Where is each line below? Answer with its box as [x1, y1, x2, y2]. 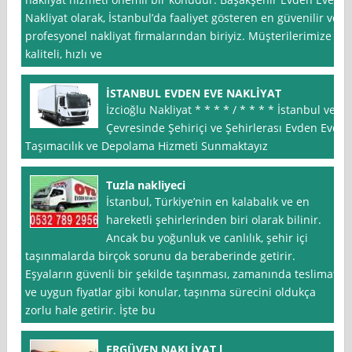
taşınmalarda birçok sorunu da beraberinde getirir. [25, 248, 296, 264]
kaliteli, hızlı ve [25, 46, 103, 62]
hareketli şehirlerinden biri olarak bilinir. [106, 212, 322, 228]
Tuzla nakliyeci [106, 178, 186, 193]
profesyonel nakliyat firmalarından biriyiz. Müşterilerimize [25, 28, 332, 44]
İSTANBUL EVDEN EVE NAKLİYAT [106, 86, 282, 101]
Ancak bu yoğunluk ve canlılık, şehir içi [106, 230, 309, 246]
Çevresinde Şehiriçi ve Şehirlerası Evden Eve [106, 120, 339, 136]
